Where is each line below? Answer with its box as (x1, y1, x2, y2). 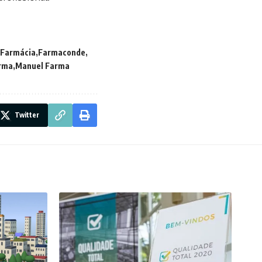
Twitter (15, 111, 39, 120)
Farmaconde (38, 47, 85, 58)
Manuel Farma (15, 61, 70, 71)
